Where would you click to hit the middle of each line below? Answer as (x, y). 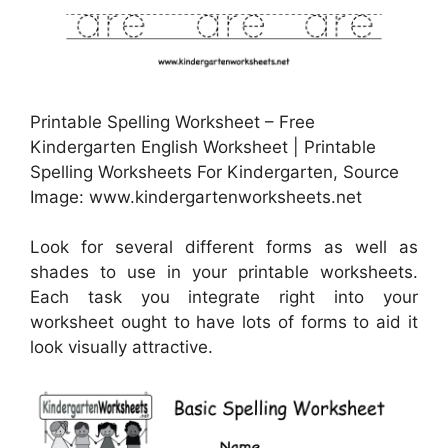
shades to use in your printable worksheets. (224, 272)
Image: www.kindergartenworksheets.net (196, 196)
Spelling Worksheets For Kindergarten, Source (214, 171)
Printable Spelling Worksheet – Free (172, 121)
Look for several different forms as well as (224, 247)
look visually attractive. (121, 347)
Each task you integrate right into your (224, 297)
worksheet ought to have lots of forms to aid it (224, 322)
